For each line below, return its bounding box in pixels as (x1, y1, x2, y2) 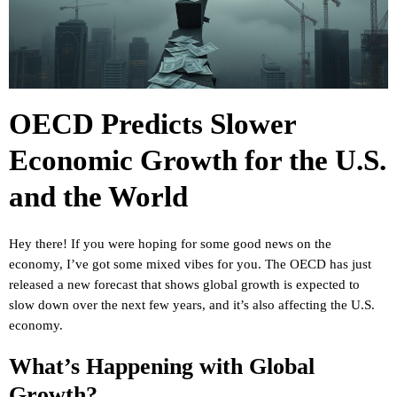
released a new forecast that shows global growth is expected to (9, 276, 360, 292)
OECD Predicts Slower (9, 108, 296, 140)
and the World (9, 181, 188, 213)
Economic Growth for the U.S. (9, 144, 386, 176)
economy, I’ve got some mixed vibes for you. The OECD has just (9, 256, 371, 271)
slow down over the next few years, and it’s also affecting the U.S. (9, 297, 375, 312)
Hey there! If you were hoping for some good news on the (9, 236, 331, 251)
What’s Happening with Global (9, 354, 315, 379)
